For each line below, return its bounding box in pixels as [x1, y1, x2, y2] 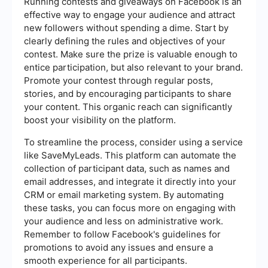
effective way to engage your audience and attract [24, 9, 235, 21]
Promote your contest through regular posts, [24, 75, 213, 87]
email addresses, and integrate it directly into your [24, 176, 236, 188]
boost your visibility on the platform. [24, 114, 176, 126]
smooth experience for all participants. [24, 255, 187, 267]
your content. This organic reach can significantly [24, 101, 232, 113]
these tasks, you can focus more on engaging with [24, 202, 236, 214]
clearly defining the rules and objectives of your [24, 35, 226, 47]
